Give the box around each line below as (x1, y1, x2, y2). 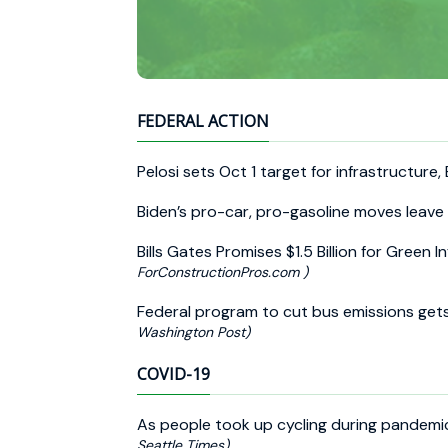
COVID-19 (137, 362, 210, 385)
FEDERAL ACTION (137, 109, 269, 132)
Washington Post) (137, 322, 250, 341)
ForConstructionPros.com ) (137, 262, 308, 281)
